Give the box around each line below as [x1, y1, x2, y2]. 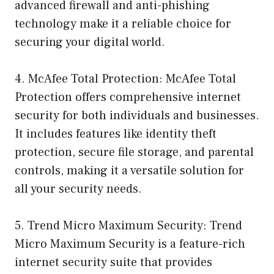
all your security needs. [15, 180, 142, 197]
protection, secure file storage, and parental [15, 144, 254, 160]
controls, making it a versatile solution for [15, 162, 244, 179]
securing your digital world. [15, 34, 165, 50]
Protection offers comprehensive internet [15, 89, 241, 105]
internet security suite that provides [15, 254, 212, 270]
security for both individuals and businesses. [15, 107, 259, 124]
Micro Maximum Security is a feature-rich [15, 235, 245, 252]
